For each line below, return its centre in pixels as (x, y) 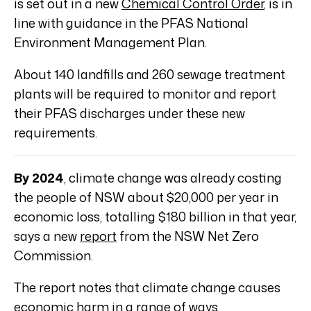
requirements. (56, 132)
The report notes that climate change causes (147, 287)
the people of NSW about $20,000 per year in (146, 197)
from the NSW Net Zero (188, 236)
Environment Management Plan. (110, 42)
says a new (47, 236)
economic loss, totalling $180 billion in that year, (155, 216)
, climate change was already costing (173, 177)
